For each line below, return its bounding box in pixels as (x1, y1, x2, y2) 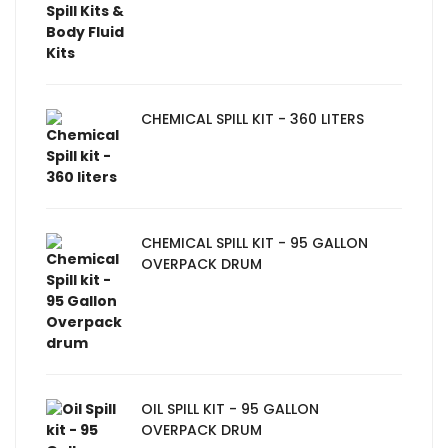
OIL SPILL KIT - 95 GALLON (141, 399, 319, 420)
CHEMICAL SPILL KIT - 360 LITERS (141, 109, 364, 130)
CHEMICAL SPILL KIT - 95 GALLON (141, 233, 368, 254)
